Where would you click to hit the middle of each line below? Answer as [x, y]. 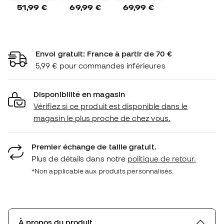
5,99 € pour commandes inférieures [100, 65]
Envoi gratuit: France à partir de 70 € [104, 53]
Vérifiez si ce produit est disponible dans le [111, 106]
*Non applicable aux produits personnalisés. [103, 171]
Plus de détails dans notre [80, 158]
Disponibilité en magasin [79, 94]
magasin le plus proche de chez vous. [102, 118]
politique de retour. [162, 158]
